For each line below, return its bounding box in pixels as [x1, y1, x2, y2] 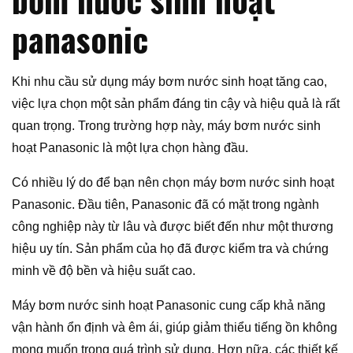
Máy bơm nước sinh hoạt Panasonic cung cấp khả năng [12, 299, 325, 313]
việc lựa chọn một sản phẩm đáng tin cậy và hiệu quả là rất [12, 97, 340, 111]
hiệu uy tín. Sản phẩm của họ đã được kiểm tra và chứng [12, 242, 329, 256]
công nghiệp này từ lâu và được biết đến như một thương [12, 220, 333, 234]
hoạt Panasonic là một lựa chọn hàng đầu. [12, 141, 248, 155]
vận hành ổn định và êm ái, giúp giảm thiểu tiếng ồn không [12, 321, 337, 335]
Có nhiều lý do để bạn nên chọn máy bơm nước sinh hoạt [12, 176, 334, 190]
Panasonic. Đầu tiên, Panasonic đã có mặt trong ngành [12, 198, 319, 212]
